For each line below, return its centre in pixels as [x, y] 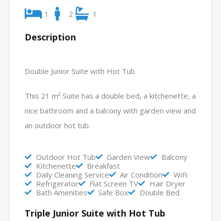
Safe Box [113, 192]
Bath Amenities [61, 192]
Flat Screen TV [114, 183]
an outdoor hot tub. [57, 125]
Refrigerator [57, 183]
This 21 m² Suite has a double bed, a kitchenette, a [110, 95]
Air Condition [141, 174]
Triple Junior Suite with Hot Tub [95, 213]
